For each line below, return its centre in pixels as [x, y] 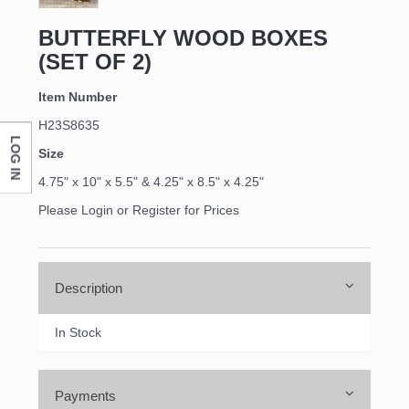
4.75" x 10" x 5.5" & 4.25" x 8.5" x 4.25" [151, 182]
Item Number [78, 97]
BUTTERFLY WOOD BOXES [183, 38]
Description [89, 288]
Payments [85, 396]
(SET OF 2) [95, 62]
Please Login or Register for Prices [139, 210]
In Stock [78, 333]
